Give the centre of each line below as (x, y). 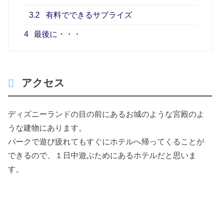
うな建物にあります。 (47, 127)
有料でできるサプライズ (88, 15)
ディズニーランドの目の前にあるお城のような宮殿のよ (106, 114)
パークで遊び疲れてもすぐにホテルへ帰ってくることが (106, 141)
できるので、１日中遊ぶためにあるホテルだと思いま (102, 155)
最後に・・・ (57, 34)
